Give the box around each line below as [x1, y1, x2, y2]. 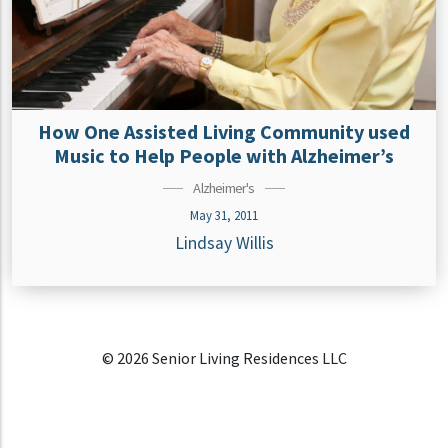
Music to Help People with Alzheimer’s [54, 143, 394, 169]
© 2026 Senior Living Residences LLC [101, 348, 347, 369]
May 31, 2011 [190, 207, 258, 224]
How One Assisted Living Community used [38, 119, 410, 145]
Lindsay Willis [174, 232, 274, 255]
